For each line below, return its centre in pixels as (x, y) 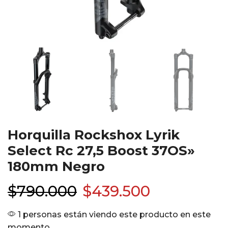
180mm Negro (56, 166)
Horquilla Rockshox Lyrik (94, 135)
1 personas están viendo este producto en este (113, 215)
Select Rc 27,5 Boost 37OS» (101, 151)
